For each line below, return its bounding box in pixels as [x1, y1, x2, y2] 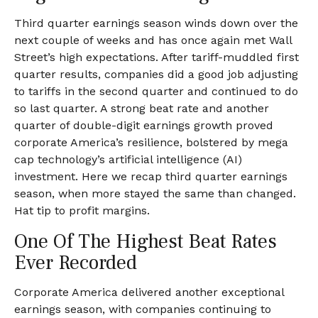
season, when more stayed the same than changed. [14, 187, 296, 200]
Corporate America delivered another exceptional [14, 285, 284, 299]
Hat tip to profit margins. [14, 204, 150, 217]
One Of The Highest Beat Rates [14, 229, 277, 254]
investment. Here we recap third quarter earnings [14, 170, 287, 183]
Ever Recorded [14, 250, 137, 275]
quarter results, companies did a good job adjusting [14, 67, 298, 81]
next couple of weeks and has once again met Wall [14, 33, 292, 47]
